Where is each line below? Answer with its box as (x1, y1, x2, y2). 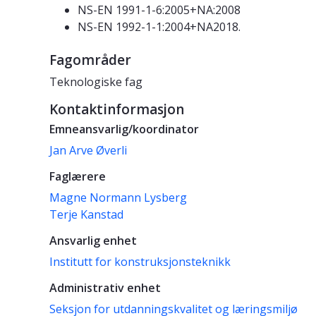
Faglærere (49, 169, 106, 185)
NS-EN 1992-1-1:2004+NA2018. (78, 19, 241, 35)
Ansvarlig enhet (49, 233, 137, 249)
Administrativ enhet (49, 280, 161, 296)
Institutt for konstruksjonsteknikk (49, 254, 231, 270)
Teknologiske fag (49, 74, 142, 90)
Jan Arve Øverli (49, 142, 127, 159)
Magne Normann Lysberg (49, 190, 187, 206)
